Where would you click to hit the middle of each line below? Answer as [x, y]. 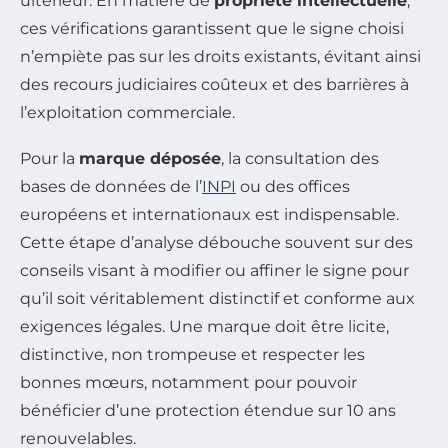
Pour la [49, 158]
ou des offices [293, 186]
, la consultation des [300, 158]
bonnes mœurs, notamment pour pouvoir [188, 382]
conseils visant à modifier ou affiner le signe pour [214, 270]
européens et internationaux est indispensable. [209, 214]
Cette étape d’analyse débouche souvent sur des [216, 242]
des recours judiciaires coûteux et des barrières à [214, 84]
